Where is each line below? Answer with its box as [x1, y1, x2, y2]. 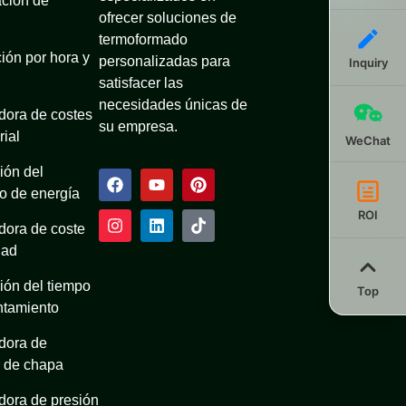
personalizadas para [99, 53, 231, 69]
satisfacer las [99, 74, 184, 91]
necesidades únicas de [99, 96, 248, 112]
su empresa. [99, 118, 179, 134]
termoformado [99, 31, 188, 47]
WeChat [345, 132, 391, 148]
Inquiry [348, 54, 388, 70]
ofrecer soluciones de [99, 9, 237, 25]
